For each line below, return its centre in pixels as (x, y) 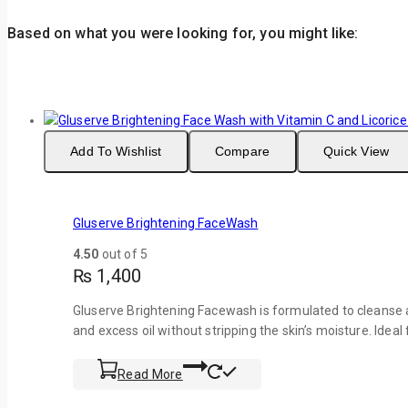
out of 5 (123, 254)
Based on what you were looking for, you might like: (183, 34)
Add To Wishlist (116, 152)
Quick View (356, 152)
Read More (150, 374)
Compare (242, 152)
